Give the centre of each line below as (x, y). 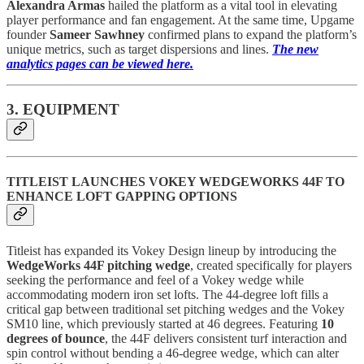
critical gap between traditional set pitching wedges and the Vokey (175, 309)
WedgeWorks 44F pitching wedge (98, 265)
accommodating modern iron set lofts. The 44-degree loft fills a (167, 294)
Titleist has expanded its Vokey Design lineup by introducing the (171, 250)
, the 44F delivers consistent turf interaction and (226, 338)
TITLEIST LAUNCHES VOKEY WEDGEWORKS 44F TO (175, 182)
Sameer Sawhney (97, 34)
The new (295, 49)
